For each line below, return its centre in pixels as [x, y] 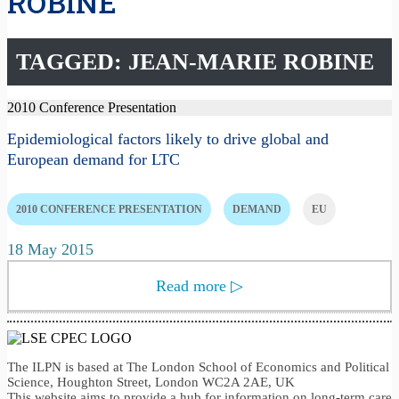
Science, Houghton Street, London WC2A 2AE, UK [151, 382]
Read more [193, 285]
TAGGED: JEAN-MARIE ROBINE [195, 62]
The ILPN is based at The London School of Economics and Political [198, 366]
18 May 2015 [50, 249]
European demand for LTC [94, 159]
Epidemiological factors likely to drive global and [168, 138]
